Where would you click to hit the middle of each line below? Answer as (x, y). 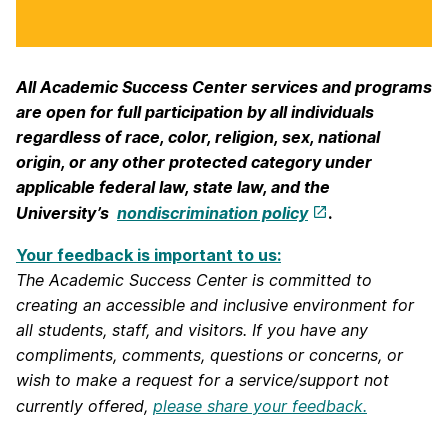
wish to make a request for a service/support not (202, 379)
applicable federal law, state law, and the (173, 186)
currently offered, (84, 405)
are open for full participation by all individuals (195, 111)
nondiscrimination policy (212, 212)
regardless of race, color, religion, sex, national (198, 136)
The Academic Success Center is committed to (194, 279)
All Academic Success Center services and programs (224, 86)
